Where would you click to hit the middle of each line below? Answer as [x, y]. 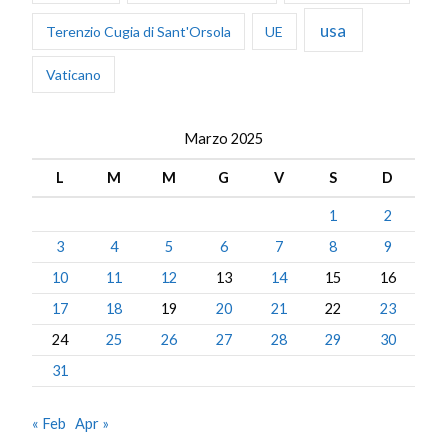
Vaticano [74, 75]
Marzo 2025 [224, 138]
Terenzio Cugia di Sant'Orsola [139, 31]
